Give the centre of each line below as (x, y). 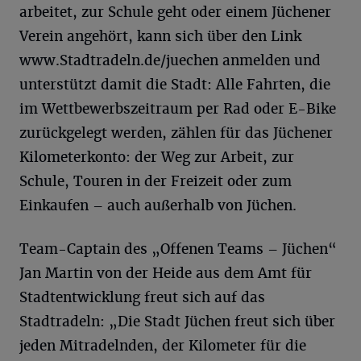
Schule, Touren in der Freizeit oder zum (156, 181)
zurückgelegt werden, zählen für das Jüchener (176, 133)
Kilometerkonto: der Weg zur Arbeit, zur (157, 157)
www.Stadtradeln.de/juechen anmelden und (170, 60)
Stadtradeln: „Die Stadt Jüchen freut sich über (177, 321)
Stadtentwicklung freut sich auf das (142, 297)
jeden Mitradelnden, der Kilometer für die (163, 345)
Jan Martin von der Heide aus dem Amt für (166, 273)
